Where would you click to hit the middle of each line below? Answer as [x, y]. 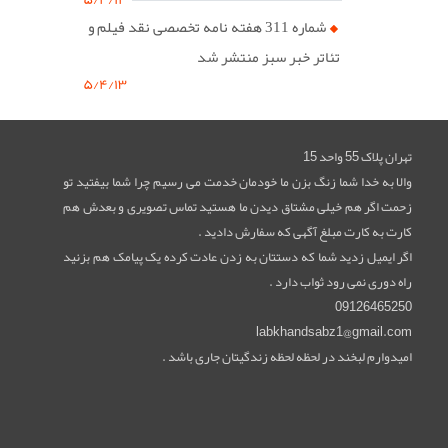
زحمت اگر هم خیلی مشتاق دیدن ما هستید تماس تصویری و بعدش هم [238, 206]
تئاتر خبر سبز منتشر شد [268, 56]
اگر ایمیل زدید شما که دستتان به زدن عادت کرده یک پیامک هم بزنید [238, 256]
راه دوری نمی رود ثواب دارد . [341, 281]
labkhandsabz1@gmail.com [334, 331]
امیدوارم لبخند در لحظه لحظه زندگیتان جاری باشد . [287, 356]
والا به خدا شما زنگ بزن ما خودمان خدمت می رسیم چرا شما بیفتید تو [238, 181]
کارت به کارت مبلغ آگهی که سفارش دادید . [305, 231]
